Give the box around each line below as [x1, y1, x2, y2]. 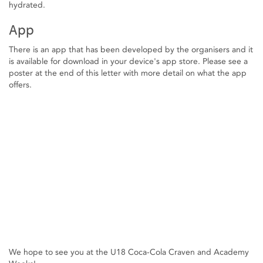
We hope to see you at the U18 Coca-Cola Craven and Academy [9, 247, 249, 258]
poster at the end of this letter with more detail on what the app [9, 68, 247, 79]
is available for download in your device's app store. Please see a [9, 56, 248, 67]
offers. [9, 80, 32, 90]
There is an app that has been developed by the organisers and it [9, 45, 253, 55]
